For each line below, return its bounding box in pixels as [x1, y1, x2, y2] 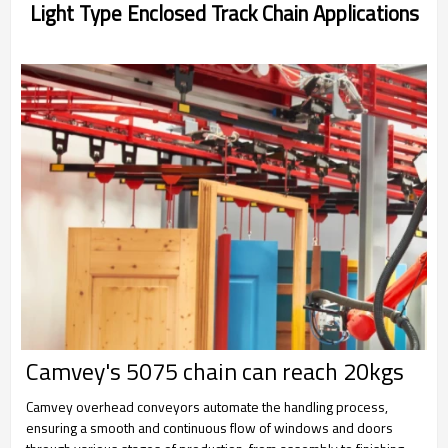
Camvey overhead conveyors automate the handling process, [26, 396, 388, 418]
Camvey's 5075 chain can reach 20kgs [26, 353, 404, 390]
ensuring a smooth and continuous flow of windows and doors [26, 417, 393, 439]
